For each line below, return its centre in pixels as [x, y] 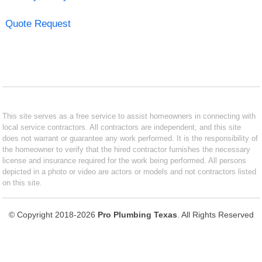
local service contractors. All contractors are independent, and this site [122, 127]
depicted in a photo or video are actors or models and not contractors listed [130, 171]
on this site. [23, 182]
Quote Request [38, 23]
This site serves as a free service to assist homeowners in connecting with [129, 116]
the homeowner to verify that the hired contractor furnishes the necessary [127, 149]
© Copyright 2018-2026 [53, 214]
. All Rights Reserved [215, 214]
